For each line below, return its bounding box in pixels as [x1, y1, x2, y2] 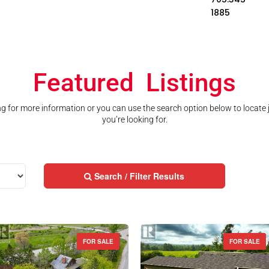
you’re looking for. [101, 114, 168, 124]
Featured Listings [33, 67, 236, 97]
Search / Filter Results [94, 169, 185, 182]
